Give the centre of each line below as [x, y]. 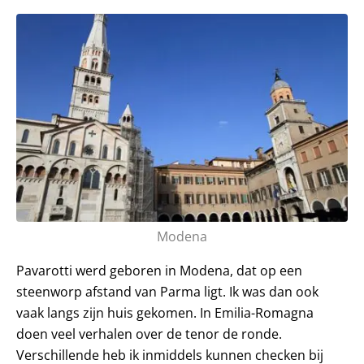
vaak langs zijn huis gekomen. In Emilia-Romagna [165, 312]
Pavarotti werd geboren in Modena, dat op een [159, 270]
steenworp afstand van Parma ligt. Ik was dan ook [167, 291]
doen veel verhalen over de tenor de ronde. [149, 334]
